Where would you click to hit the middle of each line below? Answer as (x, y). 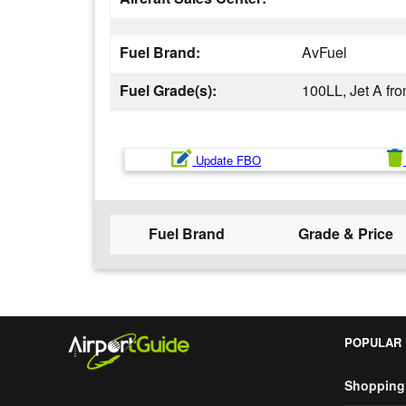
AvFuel (324, 52)
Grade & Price (346, 233)
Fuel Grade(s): (170, 90)
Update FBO (229, 160)
